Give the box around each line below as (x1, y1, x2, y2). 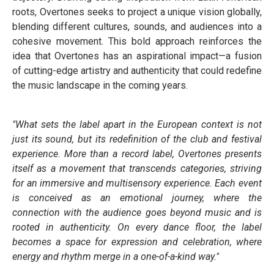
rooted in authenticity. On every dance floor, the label (12, 221, 262, 233)
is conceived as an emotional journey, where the (12, 192, 262, 204)
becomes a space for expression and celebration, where (12, 236, 262, 248)
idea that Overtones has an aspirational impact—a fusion (12, 50, 262, 62)
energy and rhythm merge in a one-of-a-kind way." (12, 251, 219, 262)
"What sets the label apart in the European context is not (12, 119, 262, 130)
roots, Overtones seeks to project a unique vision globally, (12, 6, 262, 18)
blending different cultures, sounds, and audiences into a (12, 21, 262, 32)
